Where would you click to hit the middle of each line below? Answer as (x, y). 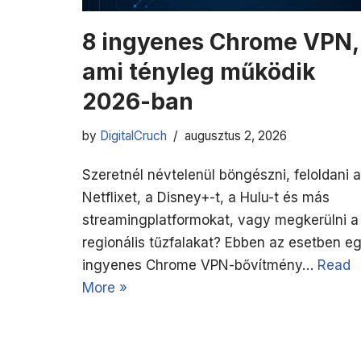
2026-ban (138, 101)
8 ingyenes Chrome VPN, (220, 41)
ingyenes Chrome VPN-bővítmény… (200, 265)
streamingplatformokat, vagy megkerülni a (220, 220)
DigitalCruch (133, 135)
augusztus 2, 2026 (236, 135)
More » (105, 287)
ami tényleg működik (199, 71)
